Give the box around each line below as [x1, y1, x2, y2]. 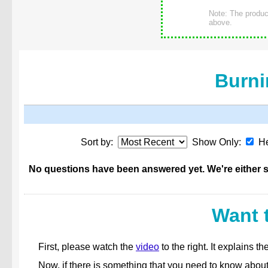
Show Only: [187, 136, 246, 147]
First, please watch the [38, 241, 136, 252]
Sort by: [80, 136, 118, 147]
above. [208, 17, 232, 27]
